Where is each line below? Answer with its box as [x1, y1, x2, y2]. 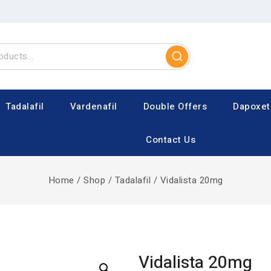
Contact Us [146, 132, 196, 146]
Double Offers [143, 99, 207, 113]
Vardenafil [70, 99, 117, 113]
